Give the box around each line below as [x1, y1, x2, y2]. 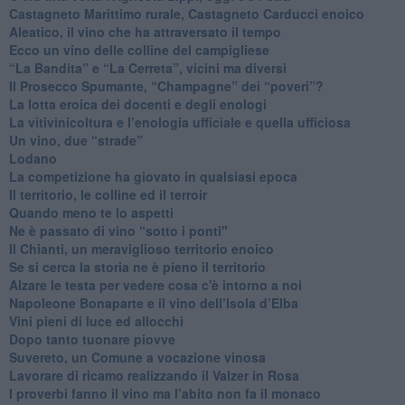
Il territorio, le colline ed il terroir [8, 184, 207, 203]
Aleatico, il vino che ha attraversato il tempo [8, 22, 281, 41]
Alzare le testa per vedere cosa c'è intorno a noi [8, 275, 302, 294]
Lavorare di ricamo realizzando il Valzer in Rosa [8, 365, 299, 384]
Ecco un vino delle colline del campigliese [8, 40, 269, 59]
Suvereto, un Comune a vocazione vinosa [8, 347, 266, 366]
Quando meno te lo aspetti [8, 202, 174, 221]
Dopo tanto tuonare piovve [8, 329, 175, 348]
